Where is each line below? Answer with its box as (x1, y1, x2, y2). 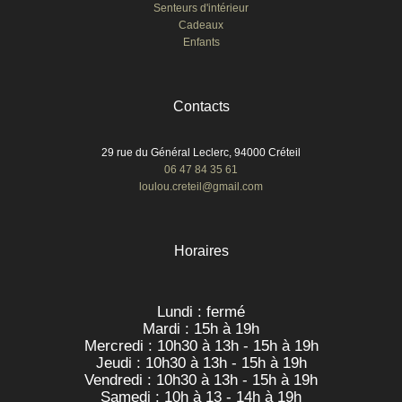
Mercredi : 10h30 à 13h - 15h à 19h (83, 336, 319, 354)
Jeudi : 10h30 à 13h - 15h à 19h (95, 353, 307, 371)
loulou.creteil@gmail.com (139, 179, 263, 193)
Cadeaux (179, 18, 223, 31)
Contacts (172, 97, 230, 114)
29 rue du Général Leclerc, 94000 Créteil (101, 145, 301, 159)
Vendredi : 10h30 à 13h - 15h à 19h (84, 370, 318, 389)
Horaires (173, 242, 229, 259)
